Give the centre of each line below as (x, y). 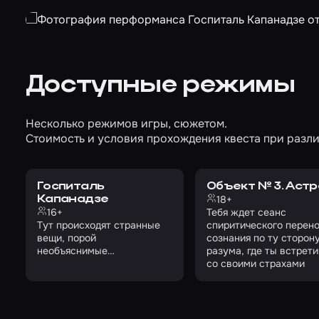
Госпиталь (71, 187)
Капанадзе (73, 199)
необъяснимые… (76, 251)
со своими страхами (256, 263)
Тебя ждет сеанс (246, 212)
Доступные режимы (161, 86)
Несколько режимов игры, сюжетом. (126, 124)
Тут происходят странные (99, 225)
